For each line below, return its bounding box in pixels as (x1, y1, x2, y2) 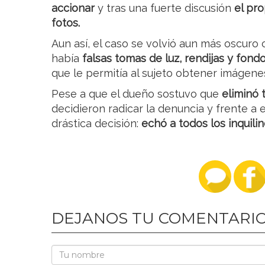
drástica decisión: (51, 117, 141, 130)
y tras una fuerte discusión (98, 2, 234, 15)
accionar (51, 2, 98, 15)
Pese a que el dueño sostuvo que (51, 88, 222, 101)
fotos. (51, 17, 80, 30)
